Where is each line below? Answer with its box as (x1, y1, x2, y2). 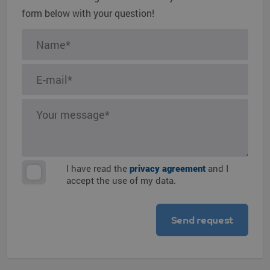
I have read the (66, 162, 130, 174)
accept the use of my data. (66, 174, 176, 186)
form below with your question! (22, 7, 154, 19)
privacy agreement (130, 162, 206, 174)
